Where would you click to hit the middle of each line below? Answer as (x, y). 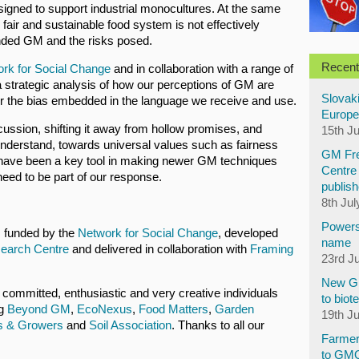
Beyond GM (39, 309)
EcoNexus (105, 309)
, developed (248, 233)
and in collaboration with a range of (202, 69)
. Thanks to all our (218, 325)
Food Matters (173, 309)
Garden (234, 309)
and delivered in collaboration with (158, 249)
